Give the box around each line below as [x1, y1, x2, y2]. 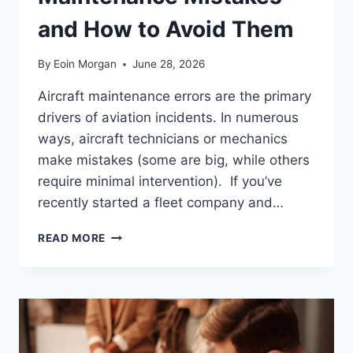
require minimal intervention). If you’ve [38, 173, 282, 190]
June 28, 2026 [132, 58, 206, 71]
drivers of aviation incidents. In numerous [38, 110, 299, 126]
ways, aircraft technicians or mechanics [38, 131, 288, 147]
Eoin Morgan [54, 58, 117, 71]
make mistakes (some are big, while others [38, 152, 310, 169]
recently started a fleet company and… [38, 195, 284, 211]
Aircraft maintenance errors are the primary [38, 88, 311, 105]
